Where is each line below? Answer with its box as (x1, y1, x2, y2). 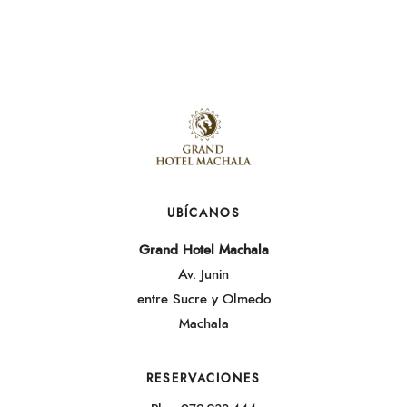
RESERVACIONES (146, 372, 261, 385)
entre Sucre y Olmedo (136, 293, 271, 307)
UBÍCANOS (166, 207, 241, 220)
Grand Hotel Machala (138, 243, 269, 258)
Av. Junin (178, 268, 229, 283)
